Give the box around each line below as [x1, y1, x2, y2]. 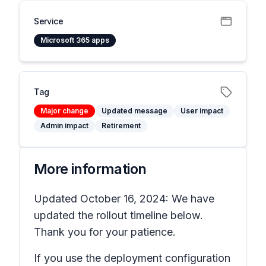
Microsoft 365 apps [40, 36, 109, 45]
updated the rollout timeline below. [34, 209, 203, 221]
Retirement [102, 121, 141, 130]
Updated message [102, 106, 167, 115]
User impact [180, 106, 223, 115]
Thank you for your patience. [34, 226, 176, 238]
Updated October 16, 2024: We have [34, 192, 214, 205]
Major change [40, 106, 88, 115]
